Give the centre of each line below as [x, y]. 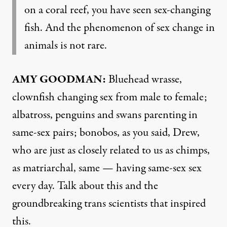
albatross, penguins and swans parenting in [105, 115]
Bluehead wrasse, [144, 79]
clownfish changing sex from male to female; [110, 97]
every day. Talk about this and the [85, 186]
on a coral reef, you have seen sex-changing [117, 10]
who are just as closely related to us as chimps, [111, 150]
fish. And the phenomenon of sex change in [120, 28]
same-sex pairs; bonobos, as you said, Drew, [106, 133]
